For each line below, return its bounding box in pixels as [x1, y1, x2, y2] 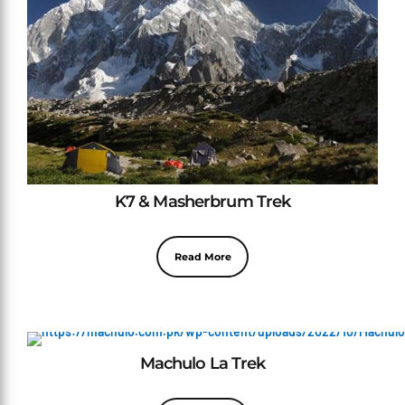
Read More [174, 250, 231, 263]
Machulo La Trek [139, 353, 266, 372]
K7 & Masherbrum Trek [114, 192, 291, 212]
